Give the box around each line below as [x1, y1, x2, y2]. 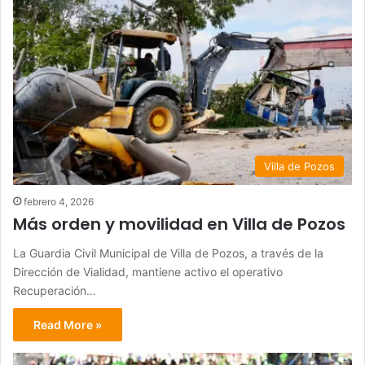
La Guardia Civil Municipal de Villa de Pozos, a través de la [13, 246, 323, 261]
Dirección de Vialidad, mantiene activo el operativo [13, 265, 283, 279]
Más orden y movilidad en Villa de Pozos [13, 213, 345, 236]
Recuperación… [13, 284, 96, 298]
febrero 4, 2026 [24, 196, 94, 209]
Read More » [33, 318, 102, 332]
